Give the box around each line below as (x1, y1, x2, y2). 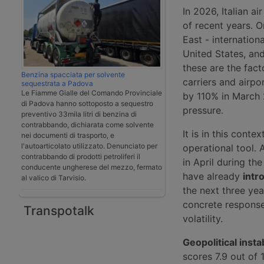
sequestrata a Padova (21, 78, 93, 88)
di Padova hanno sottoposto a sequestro (21, 98, 153, 108)
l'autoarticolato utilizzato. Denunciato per (21, 141, 157, 150)
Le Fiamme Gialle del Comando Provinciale (21, 88, 162, 97)
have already (183, 170, 243, 182)
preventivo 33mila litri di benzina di (21, 109, 137, 118)
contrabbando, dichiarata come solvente (21, 120, 154, 129)
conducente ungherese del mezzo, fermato (21, 162, 162, 171)
